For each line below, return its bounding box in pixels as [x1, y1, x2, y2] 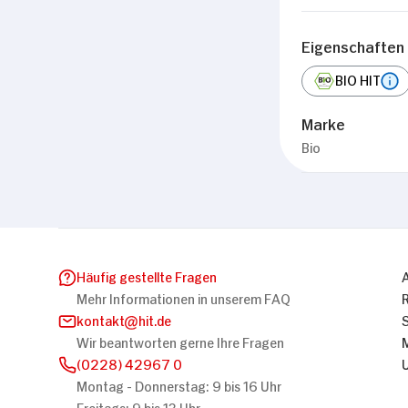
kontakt [76, 310, 125, 328]
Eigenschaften [301, 35, 404, 56]
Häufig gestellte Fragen [76, 266, 217, 284]
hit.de [138, 310, 171, 328]
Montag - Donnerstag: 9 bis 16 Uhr [76, 375, 281, 393]
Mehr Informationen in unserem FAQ [76, 288, 291, 306]
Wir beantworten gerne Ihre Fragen [76, 331, 284, 350]
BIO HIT [335, 70, 382, 88]
